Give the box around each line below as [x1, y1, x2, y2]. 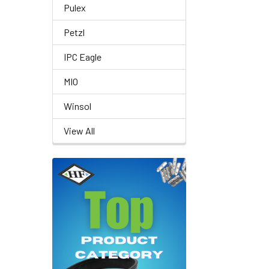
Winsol [64, 100, 91, 112]
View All [64, 125, 95, 136]
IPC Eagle [64, 51, 101, 62]
